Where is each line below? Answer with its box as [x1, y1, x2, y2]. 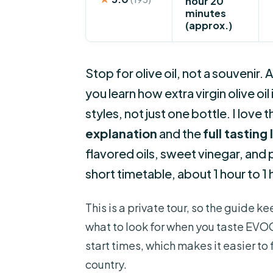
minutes [185, 6, 227, 19]
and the [157, 126, 203, 141]
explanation [85, 126, 157, 141]
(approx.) [185, 18, 233, 32]
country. [85, 257, 127, 272]
